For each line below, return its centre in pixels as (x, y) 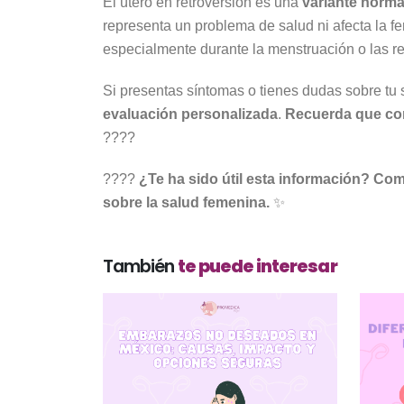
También (141, 266)
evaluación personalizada (190, 114)
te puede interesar (257, 266)
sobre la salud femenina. (186, 202)
